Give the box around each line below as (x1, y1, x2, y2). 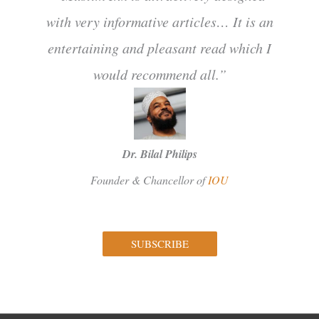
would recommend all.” (93, 65, 226, 84)
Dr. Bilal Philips (122, 146, 197, 162)
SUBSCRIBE (130, 236, 189, 251)
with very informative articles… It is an (46, 12, 273, 31)
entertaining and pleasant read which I (48, 38, 271, 58)
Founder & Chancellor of (90, 172, 208, 188)
